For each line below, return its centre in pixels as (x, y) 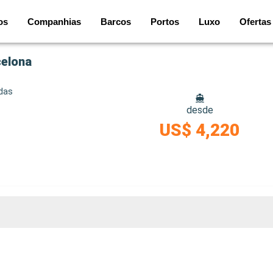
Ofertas (255, 21)
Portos (165, 21)
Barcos (116, 21)
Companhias (54, 21)
